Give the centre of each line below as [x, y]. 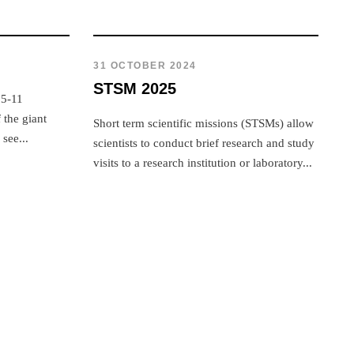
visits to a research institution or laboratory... [203, 162]
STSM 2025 [135, 88]
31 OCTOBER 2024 [145, 65]
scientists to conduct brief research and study [204, 143]
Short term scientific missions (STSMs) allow [204, 123]
